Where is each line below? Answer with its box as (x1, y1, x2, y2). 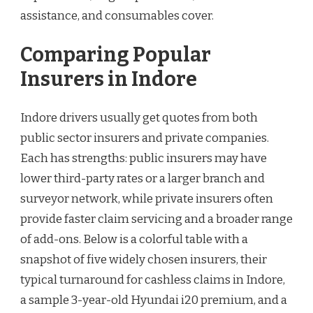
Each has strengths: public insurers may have (20, 151, 267, 166)
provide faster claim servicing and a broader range (20, 212, 293, 227)
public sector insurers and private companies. (20, 131, 269, 146)
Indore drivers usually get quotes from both (20, 110, 258, 126)
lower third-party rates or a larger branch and (20, 171, 265, 187)
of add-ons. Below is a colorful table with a (20, 232, 248, 247)
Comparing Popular (20, 42, 211, 67)
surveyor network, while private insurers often (20, 191, 273, 207)
